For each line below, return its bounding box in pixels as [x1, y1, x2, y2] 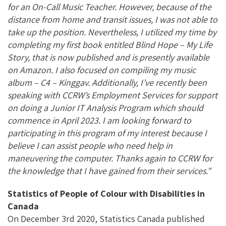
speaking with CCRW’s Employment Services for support [8, 89, 217, 101]
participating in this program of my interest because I [8, 127, 207, 139]
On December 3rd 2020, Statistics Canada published [8, 212, 205, 224]
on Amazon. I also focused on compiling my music [8, 64, 196, 76]
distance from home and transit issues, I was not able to [8, 13, 217, 25]
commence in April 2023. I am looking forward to [8, 114, 191, 126]
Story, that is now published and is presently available [8, 51, 209, 63]
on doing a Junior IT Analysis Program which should [8, 101, 203, 114]
